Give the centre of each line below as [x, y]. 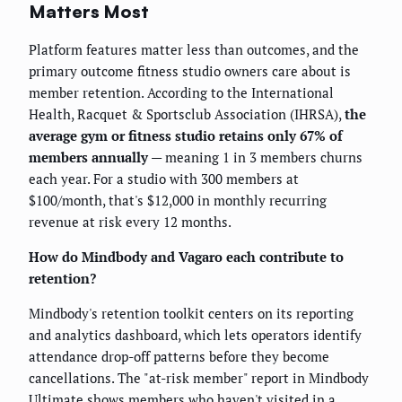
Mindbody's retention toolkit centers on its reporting [191, 313]
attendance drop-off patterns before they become [179, 356]
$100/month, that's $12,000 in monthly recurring [178, 200]
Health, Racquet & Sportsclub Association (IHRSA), [187, 114]
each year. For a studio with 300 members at [164, 178]
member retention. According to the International [181, 92]
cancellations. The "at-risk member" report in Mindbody [199, 377]
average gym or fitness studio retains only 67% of [186, 135]
